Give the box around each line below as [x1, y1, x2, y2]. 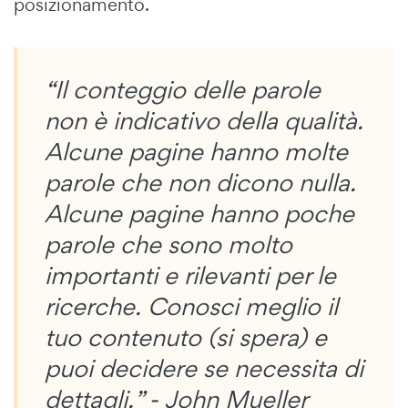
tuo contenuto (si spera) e [45, 321, 327, 354]
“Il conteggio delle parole [45, 74, 321, 107]
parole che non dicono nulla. [45, 167, 356, 199]
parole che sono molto [45, 229, 292, 261]
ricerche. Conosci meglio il [45, 291, 338, 323]
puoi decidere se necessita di [45, 352, 363, 385]
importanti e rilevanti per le [45, 260, 336, 292]
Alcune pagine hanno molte [45, 136, 348, 168]
